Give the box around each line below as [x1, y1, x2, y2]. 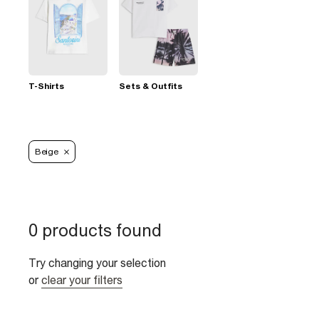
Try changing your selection [28, 256, 166, 269]
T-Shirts [28, 80, 64, 91]
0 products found [28, 220, 162, 240]
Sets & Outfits [119, 80, 182, 91]
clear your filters [41, 273, 122, 286]
